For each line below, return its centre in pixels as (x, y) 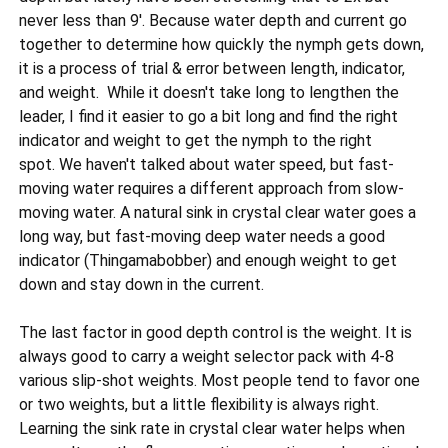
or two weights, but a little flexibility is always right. (199, 405)
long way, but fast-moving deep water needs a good (202, 237)
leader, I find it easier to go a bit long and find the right (209, 117)
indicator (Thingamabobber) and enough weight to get (208, 261)
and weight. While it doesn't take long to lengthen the (209, 93)
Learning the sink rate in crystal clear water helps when (212, 429)
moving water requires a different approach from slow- (212, 189)
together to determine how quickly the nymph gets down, (222, 45)
